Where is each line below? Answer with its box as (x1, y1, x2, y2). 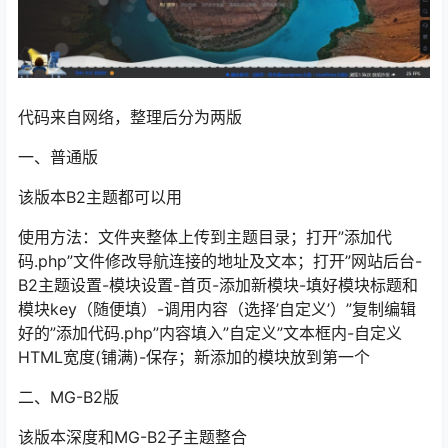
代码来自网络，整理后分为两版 (18, 107, 242, 128)
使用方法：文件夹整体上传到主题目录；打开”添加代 (18, 227, 392, 248)
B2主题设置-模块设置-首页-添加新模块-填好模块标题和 (18, 275, 418, 296)
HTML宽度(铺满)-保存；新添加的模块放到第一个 (18, 347, 370, 368)
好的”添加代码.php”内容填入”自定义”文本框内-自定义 (18, 323, 402, 344)
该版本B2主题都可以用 (18, 187, 182, 208)
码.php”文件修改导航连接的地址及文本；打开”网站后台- (18, 251, 422, 272)
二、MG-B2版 (18, 387, 119, 408)
